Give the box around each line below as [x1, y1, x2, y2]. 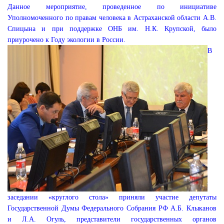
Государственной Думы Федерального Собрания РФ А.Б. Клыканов [7, 204, 216, 212]
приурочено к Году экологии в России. [7, 36, 125, 43]
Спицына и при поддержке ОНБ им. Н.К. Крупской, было [7, 25, 216, 32]
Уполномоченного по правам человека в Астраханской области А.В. [7, 14, 216, 21]
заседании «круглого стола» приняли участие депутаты [7, 193, 216, 201]
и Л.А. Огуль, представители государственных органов [7, 215, 216, 223]
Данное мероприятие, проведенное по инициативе [7, 3, 216, 10]
